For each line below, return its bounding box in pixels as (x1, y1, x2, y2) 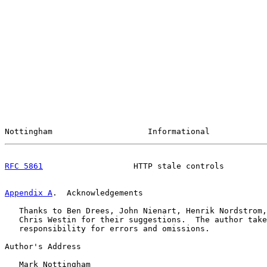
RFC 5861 (5, 162, 43, 170)
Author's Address (5, 242, 81, 251)
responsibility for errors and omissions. (5, 224, 210, 233)
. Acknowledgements (52, 188, 143, 197)
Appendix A (5, 188, 52, 197)
